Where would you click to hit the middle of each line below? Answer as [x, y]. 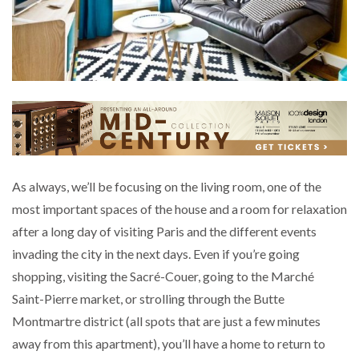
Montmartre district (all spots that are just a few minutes [166, 321]
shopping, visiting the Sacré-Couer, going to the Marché [163, 276]
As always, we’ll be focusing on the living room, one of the [167, 187]
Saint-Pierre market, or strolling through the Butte [148, 299]
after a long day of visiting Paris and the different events [164, 232]
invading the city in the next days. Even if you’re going [156, 254]
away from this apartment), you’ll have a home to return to [169, 344]
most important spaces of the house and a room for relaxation [179, 209]
